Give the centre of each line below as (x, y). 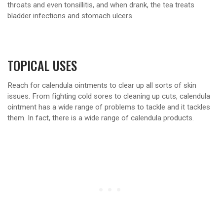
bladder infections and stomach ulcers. (71, 16)
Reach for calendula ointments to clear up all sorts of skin (102, 85)
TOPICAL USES (42, 65)
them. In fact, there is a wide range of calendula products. (101, 118)
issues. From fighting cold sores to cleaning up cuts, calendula (109, 96)
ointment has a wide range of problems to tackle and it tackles (109, 107)
